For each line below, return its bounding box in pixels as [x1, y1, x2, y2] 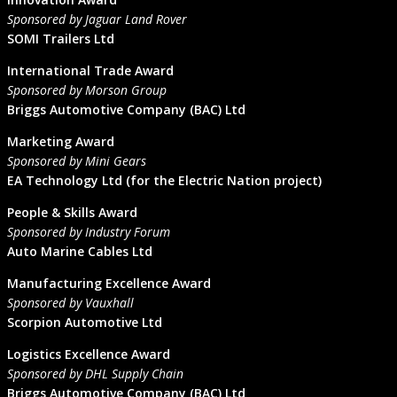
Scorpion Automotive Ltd [7, 314, 162, 331]
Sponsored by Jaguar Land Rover [7, 11, 187, 28]
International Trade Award [7, 62, 174, 80]
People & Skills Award [7, 204, 137, 222]
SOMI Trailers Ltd [7, 30, 114, 48]
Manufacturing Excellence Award [7, 275, 211, 292]
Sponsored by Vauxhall [7, 294, 134, 312]
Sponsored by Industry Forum [7, 223, 170, 241]
